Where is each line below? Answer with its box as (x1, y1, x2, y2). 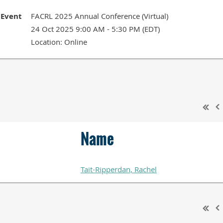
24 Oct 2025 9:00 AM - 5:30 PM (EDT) (31, 24, 160, 34)
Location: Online (31, 37, 87, 47)
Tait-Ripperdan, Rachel (81, 164, 157, 174)
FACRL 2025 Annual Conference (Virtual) (31, 11, 168, 21)
